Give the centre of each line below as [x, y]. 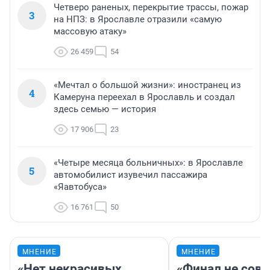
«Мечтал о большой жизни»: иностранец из [147, 85]
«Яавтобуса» [80, 187]
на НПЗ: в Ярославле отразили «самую [138, 20]
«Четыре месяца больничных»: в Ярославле [148, 163]
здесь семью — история [105, 109]
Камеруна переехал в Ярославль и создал [144, 97]
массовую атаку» [90, 32]
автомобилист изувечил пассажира [130, 175]
